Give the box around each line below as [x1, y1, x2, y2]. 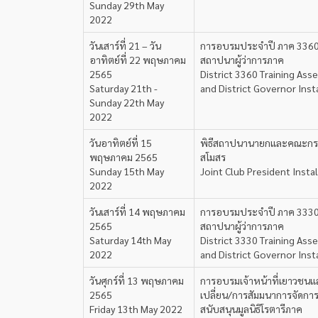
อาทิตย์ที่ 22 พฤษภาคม [89, 53, 186, 66]
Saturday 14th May [89, 234, 171, 246]
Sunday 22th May [89, 96, 164, 109]
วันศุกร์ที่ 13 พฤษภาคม [89, 274, 184, 287]
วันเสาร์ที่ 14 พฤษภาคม [89, 205, 185, 218]
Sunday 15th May [89, 165, 164, 177]
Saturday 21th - [89, 82, 158, 94]
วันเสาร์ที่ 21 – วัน [89, 39, 161, 52]
